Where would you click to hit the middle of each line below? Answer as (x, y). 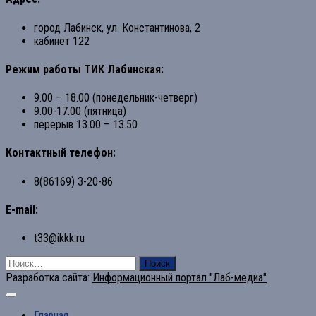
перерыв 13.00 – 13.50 (86, 125)
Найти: (19, 262)
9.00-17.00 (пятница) (80, 111)
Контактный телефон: (61, 153)
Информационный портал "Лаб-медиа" (180, 278)
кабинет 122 (62, 41)
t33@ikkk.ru (59, 238)
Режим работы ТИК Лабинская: (85, 69)
